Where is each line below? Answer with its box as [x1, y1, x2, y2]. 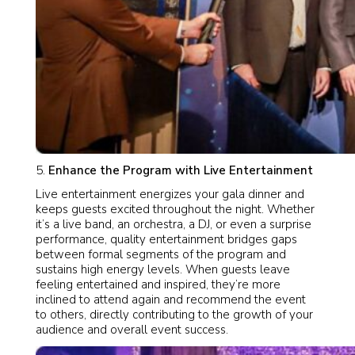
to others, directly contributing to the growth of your [36, 306, 313, 323]
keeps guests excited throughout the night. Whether [36, 200, 315, 217]
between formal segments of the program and [36, 246, 286, 262]
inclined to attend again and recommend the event [36, 291, 306, 307]
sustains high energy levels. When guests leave [36, 261, 290, 277]
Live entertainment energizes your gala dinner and [36, 185, 304, 202]
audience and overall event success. [36, 321, 228, 338]
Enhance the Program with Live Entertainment [48, 162, 313, 178]
